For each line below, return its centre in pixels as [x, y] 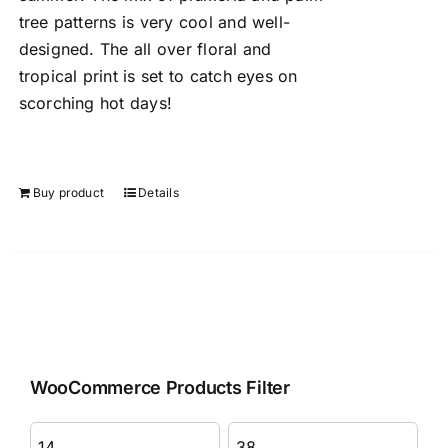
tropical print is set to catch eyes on [158, 76]
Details [158, 192]
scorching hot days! [95, 103]
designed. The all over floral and [145, 49]
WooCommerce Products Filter [160, 387]
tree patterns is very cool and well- [154, 22]
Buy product [68, 192]
